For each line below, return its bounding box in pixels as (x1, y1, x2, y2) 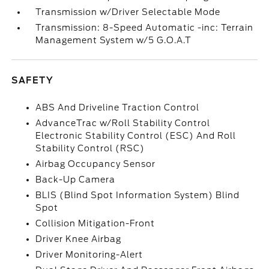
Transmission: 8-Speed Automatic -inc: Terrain (35, 23, 254, 32)
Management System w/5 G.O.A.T (35, 35, 192, 45)
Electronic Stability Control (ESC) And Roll (35, 131, 237, 141)
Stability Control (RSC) (35, 144, 145, 153)
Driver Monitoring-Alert (35, 250, 144, 259)
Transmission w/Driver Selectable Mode (35, 7, 221, 17)
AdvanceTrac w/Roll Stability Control (35, 118, 211, 128)
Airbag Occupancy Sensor (35, 159, 156, 169)
